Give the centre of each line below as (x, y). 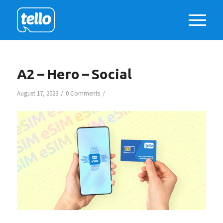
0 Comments (83, 93)
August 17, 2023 (37, 93)
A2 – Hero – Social (74, 74)
